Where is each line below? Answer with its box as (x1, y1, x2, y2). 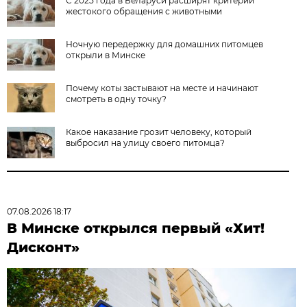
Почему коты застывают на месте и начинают (66, 82, 259, 93)
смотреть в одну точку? (66, 93, 167, 104)
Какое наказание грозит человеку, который (66, 126, 252, 137)
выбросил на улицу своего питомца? (66, 137, 225, 148)
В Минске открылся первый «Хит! (7, 219, 265, 236)
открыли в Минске (66, 49, 146, 60)
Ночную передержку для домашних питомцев (66, 38, 264, 49)
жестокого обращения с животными (66, 5, 223, 16)
